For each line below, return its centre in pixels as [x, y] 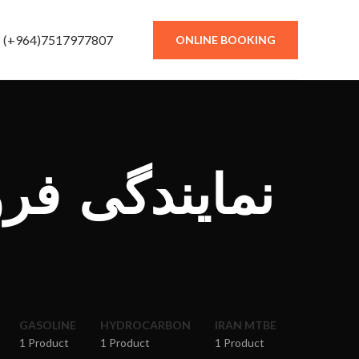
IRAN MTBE [245, 325]
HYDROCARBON [145, 325]
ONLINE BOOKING [226, 39]
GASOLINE [47, 325]
